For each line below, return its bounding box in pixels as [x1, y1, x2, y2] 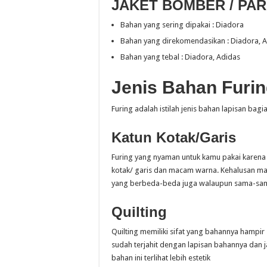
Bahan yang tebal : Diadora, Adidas [120, 52, 240, 61]
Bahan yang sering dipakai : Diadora [120, 20, 244, 29]
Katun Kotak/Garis [111, 129, 236, 145]
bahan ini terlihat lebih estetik [111, 253, 210, 262]
